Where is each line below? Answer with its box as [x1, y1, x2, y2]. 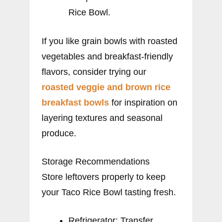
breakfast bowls [42, 97, 109, 108]
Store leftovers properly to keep [42, 171, 166, 182]
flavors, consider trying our [42, 66, 146, 77]
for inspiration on [109, 97, 177, 108]
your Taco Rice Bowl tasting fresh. [42, 187, 176, 197]
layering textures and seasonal [42, 112, 163, 123]
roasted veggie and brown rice [42, 82, 170, 92]
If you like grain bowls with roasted [42, 36, 177, 46]
